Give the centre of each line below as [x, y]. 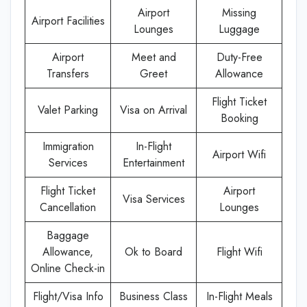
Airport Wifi [239, 155]
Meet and [153, 57]
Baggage [68, 235]
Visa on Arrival [153, 110]
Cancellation [68, 207]
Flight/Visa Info [68, 296]
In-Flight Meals [239, 296]
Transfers [68, 74]
